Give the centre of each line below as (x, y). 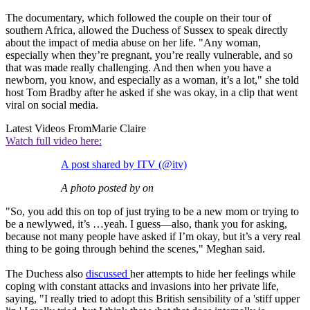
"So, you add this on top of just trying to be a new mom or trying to (152, 211)
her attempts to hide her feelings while (213, 273)
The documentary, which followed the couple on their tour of (138, 17)
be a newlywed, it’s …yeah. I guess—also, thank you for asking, (146, 224)
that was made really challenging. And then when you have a (138, 67)
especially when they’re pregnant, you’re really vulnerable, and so (149, 55)
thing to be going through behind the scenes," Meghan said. (135, 248)
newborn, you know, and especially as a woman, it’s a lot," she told (152, 80)
